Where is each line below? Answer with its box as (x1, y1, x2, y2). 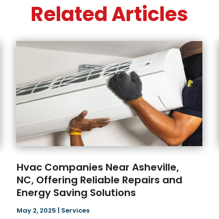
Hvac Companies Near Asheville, (17, 160, 179, 175)
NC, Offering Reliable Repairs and (17, 173, 183, 187)
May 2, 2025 (17, 206, 57, 216)
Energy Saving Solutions (17, 186, 136, 200)
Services (61, 206, 90, 216)
